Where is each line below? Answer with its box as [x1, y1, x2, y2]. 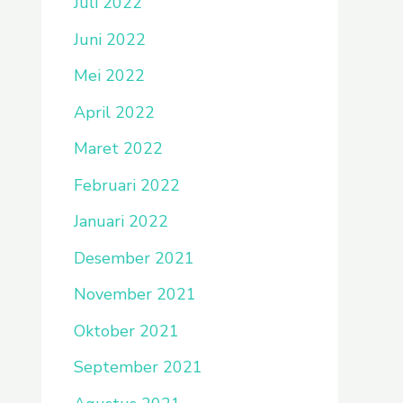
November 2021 [74, 283, 196, 305]
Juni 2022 [74, 28, 146, 50]
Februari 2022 [74, 174, 180, 196]
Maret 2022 [74, 138, 163, 159]
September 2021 [74, 356, 202, 378]
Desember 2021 [74, 246, 194, 269]
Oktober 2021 [74, 319, 179, 342]
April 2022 [74, 101, 155, 123]
